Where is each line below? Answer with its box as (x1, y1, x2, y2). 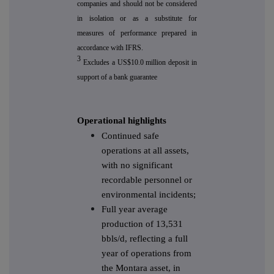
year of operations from (102, 248, 191, 259)
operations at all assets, (102, 146, 189, 156)
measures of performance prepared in (77, 29, 197, 38)
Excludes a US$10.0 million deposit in (83, 58, 198, 67)
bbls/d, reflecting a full (102, 234, 188, 244)
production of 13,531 (102, 219, 183, 229)
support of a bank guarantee (77, 73, 157, 82)
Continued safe (102, 131, 159, 141)
